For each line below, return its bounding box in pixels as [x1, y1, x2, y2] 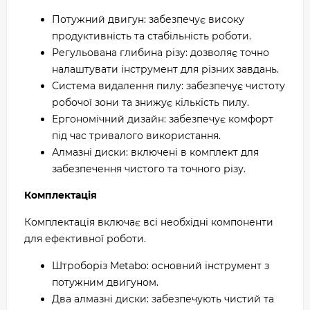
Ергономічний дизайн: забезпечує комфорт [52, 113, 273, 125]
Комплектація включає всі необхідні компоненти [24, 216, 273, 228]
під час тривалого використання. [52, 129, 221, 142]
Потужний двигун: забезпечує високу [52, 13, 244, 26]
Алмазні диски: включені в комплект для [52, 146, 259, 158]
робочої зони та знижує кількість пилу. [52, 96, 249, 109]
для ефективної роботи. [24, 232, 146, 245]
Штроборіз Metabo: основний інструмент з [52, 259, 269, 272]
